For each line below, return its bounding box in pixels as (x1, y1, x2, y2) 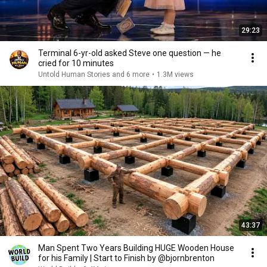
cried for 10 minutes (38, 58, 114, 68)
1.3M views (157, 70, 194, 79)
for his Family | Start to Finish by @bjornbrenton (38, 253, 215, 263)
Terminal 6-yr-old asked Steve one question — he (38, 48, 221, 58)
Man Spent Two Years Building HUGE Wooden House (38, 243, 234, 253)
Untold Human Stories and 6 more (38, 70, 150, 79)
